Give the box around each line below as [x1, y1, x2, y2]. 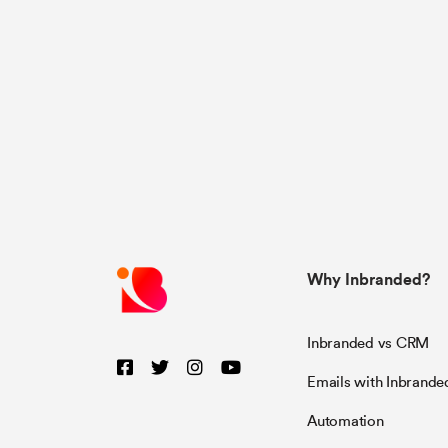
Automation [307, 412, 384, 430]
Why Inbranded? [307, 269, 430, 289]
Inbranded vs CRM [307, 334, 429, 352]
